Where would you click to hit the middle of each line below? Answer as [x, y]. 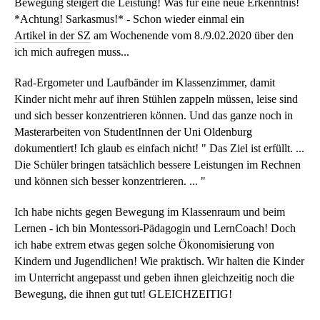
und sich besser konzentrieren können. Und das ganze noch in [154, 115]
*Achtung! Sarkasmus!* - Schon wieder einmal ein [129, 19]
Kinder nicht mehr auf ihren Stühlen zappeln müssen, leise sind [156, 99]
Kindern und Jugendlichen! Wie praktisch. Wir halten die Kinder [159, 261]
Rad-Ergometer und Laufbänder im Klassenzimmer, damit [145, 82]
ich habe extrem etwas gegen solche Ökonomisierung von [144, 245]
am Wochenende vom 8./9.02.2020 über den [192, 35]
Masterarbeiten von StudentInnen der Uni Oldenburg [133, 132]
